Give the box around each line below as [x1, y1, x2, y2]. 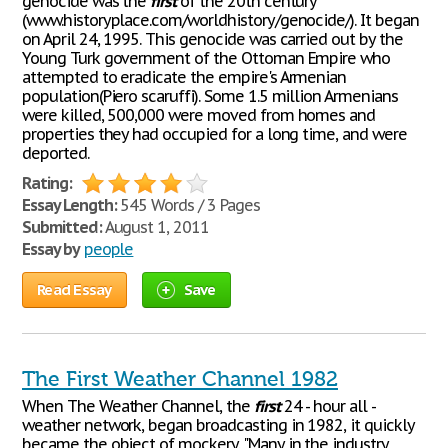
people [83, 239, 134, 259]
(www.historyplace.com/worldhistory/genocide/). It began [22, 10, 419, 30]
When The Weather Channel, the [22, 396, 254, 416]
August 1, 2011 [101, 217, 210, 237]
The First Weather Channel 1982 [22, 367, 338, 391]
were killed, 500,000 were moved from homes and [22, 105, 376, 125]
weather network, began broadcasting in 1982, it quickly [22, 415, 414, 435]
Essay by [22, 239, 80, 259]
